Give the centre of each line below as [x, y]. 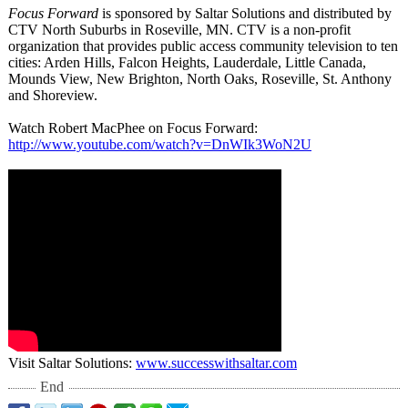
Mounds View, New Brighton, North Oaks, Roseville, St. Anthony [200, 79]
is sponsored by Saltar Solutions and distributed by [245, 13]
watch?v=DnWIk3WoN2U [233, 144]
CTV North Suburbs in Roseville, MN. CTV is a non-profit [179, 30]
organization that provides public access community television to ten [203, 46]
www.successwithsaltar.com [216, 363]
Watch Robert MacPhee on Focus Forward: [133, 128]
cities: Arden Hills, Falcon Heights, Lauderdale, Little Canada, [187, 62]
